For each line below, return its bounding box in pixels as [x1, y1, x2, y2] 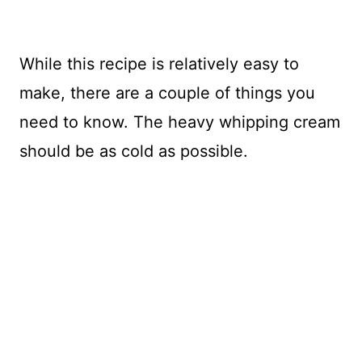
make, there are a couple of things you [19, 83, 315, 103]
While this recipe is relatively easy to [19, 54, 299, 74]
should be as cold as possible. [19, 141, 248, 161]
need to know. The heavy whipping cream [19, 112, 340, 132]
